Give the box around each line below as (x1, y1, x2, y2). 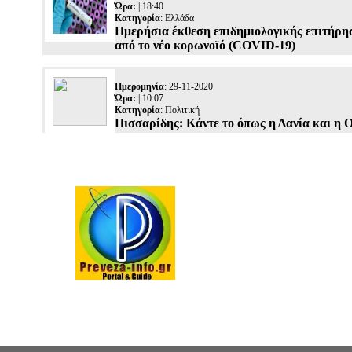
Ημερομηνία (115, 81, 164, 92)
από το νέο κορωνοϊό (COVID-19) (115, 38, 295, 52)
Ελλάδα (165, 13, 194, 24)
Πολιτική (165, 104, 200, 115)
